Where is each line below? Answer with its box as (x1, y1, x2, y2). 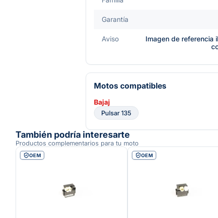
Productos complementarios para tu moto (16, 139, 139, 147)
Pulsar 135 (101, 109, 131, 117)
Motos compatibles (94, 80, 166, 91)
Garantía (102, 15, 128, 23)
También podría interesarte (16, 129, 130, 140)
